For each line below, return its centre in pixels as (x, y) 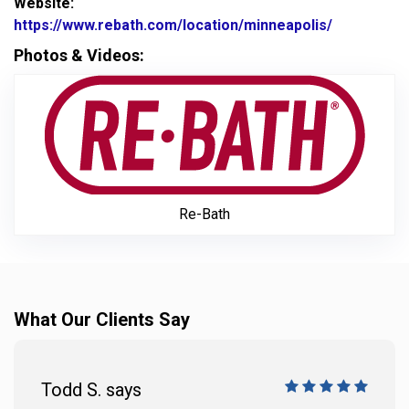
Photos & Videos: (79, 55)
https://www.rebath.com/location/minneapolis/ (173, 25)
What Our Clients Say (102, 320)
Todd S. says (91, 390)
